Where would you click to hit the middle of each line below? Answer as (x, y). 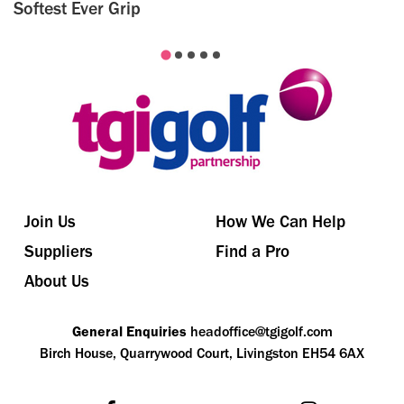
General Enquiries (129, 332)
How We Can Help (280, 222)
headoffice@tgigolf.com (261, 332)
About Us (57, 281)
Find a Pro (252, 252)
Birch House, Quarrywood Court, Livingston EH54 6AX (202, 353)
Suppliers (59, 252)
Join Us (50, 222)
